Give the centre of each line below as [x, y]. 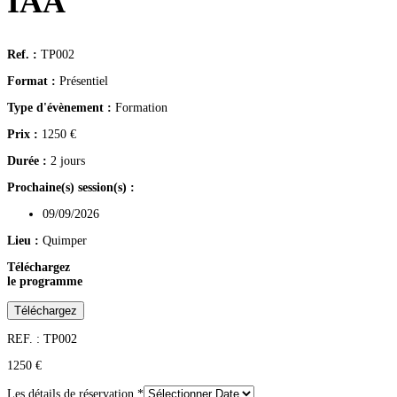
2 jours [66, 161]
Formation [140, 108]
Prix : [24, 134]
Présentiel [82, 81]
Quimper [65, 241]
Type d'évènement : [59, 108]
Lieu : [25, 241]
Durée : [27, 161]
